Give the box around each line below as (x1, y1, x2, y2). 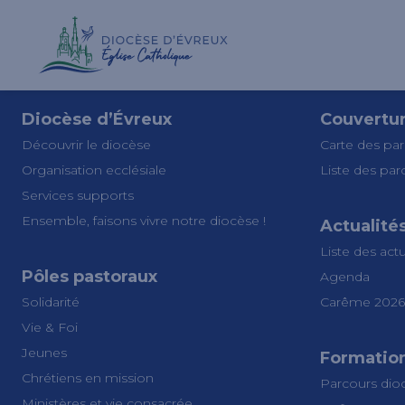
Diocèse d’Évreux (22, 109, 172, 129)
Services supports (22, 187, 137, 203)
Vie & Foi (22, 319, 78, 335)
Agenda (320, 268, 370, 285)
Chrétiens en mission (22, 370, 154, 386)
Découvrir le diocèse (22, 137, 151, 153)
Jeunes (22, 344, 71, 361)
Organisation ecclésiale (22, 162, 166, 178)
